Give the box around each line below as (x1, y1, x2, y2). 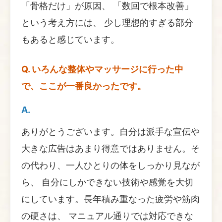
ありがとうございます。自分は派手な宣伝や (21, 126, 200, 137)
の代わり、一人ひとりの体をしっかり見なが (21, 160, 200, 170)
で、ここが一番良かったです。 (21, 80, 146, 91)
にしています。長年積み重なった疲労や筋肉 (21, 193, 200, 204)
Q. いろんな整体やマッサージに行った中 (21, 63, 183, 74)
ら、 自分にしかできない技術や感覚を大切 (21, 176, 193, 187)
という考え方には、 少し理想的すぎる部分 (21, 17, 193, 28)
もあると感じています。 (21, 34, 119, 45)
